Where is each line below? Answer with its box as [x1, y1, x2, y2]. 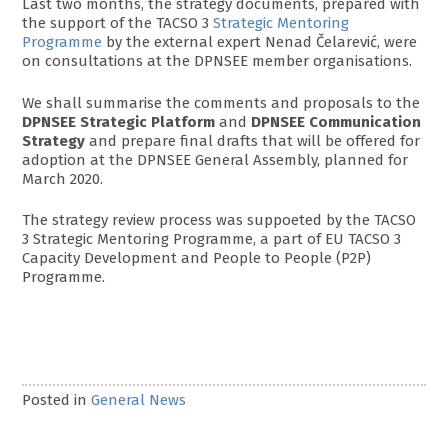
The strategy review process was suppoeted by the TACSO [22, 211, 417, 230]
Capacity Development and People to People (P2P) [22, 249, 372, 268]
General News [91, 391, 187, 410]
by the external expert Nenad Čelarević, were [102, 33, 418, 52]
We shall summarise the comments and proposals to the [22, 93, 421, 112]
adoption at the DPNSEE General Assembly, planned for [22, 150, 409, 169]
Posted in [22, 391, 92, 410]
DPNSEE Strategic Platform [22, 112, 216, 131]
